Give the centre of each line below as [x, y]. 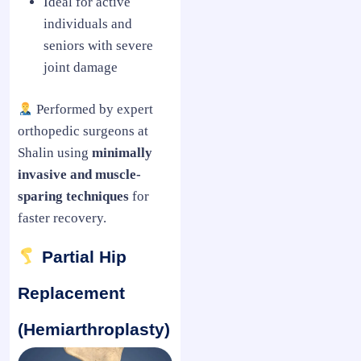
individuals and [88, 23]
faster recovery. [62, 218]
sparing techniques [73, 196]
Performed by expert [93, 109]
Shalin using [55, 152]
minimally [122, 152]
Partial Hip [81, 256]
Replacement [71, 293]
